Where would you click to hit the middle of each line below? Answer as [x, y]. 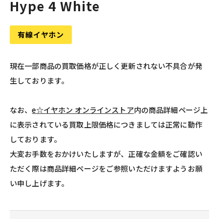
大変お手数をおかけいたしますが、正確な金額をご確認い [106, 153]
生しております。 [39, 80]
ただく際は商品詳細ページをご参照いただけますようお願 [106, 168]
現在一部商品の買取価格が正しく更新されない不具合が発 [106, 66]
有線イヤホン [41, 35]
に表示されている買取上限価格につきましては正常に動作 [106, 124]
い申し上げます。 [39, 183]
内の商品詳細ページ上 [171, 109]
